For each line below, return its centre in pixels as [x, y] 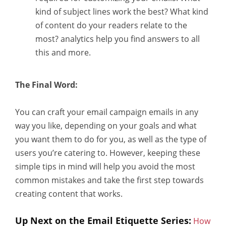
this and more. [63, 52]
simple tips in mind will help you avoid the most [105, 166]
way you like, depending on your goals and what [106, 125]
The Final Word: [46, 84]
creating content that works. [69, 193]
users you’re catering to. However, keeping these [108, 153]
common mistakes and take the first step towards [109, 180]
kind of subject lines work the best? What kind [122, 11]
